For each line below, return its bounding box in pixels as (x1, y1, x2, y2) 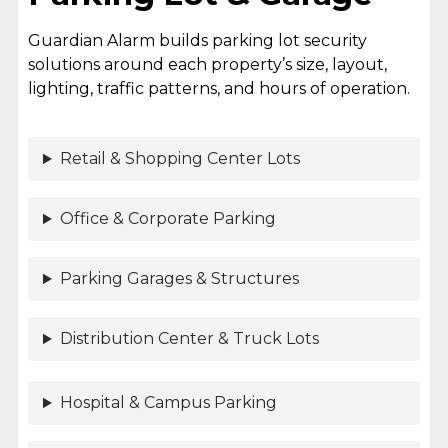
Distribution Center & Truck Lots (59, 329, 319, 349)
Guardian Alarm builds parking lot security (27, 31, 367, 51)
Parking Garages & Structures (59, 269, 299, 289)
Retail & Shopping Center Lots (59, 149, 300, 169)
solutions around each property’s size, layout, (27, 55, 387, 75)
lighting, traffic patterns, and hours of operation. (27, 79, 410, 99)
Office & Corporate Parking (59, 209, 276, 229)
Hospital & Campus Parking (59, 393, 277, 413)
